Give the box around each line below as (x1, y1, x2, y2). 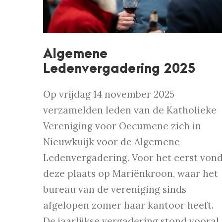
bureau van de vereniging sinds (43, 183, 186, 196)
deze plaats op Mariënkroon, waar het (43, 167, 218, 180)
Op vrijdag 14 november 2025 (43, 88, 174, 101)
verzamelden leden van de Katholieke (43, 104, 217, 116)
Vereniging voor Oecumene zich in (43, 120, 201, 132)
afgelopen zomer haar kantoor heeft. (43, 199, 214, 212)
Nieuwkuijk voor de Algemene (43, 136, 180, 148)
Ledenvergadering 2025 (43, 61, 196, 77)
